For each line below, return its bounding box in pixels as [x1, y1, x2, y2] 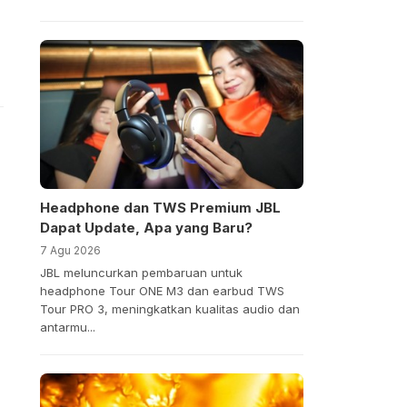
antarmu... [39, 319, 95, 334]
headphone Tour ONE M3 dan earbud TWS [39, 283, 284, 298]
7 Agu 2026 [39, 243, 101, 257]
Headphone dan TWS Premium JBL [39, 198, 281, 216]
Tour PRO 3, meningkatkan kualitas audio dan [39, 301, 300, 316]
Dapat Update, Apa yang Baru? [39, 218, 253, 236]
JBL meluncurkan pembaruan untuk [39, 264, 243, 280]
